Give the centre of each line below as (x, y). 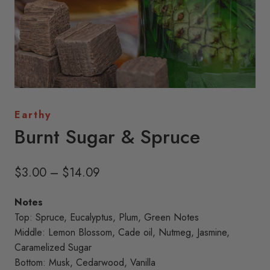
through (119, 230)
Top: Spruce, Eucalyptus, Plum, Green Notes (107, 217)
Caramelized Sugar (53, 247)
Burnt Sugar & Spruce (107, 137)
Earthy (33, 115)
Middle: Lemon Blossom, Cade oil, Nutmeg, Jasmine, (122, 232)
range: (116, 191)
